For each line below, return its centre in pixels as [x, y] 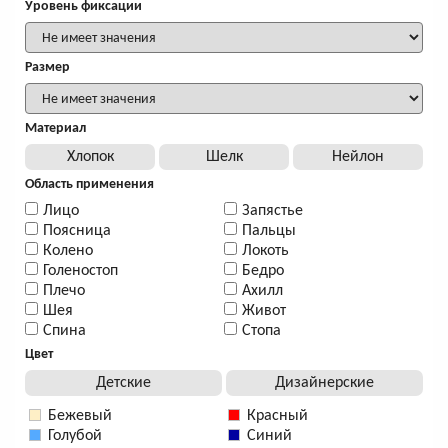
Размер [47, 68]
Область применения [89, 185]
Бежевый [80, 416]
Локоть [265, 251]
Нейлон [358, 157]
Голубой [75, 436]
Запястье [272, 211]
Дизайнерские [324, 383]
